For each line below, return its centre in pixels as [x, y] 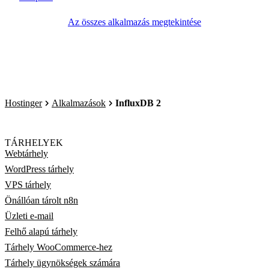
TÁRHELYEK [34, 143]
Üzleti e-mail [29, 216]
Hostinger [23, 103]
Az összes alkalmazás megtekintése [134, 22]
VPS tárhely [28, 185]
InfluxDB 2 [138, 103]
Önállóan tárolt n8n [41, 200]
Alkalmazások [79, 103]
